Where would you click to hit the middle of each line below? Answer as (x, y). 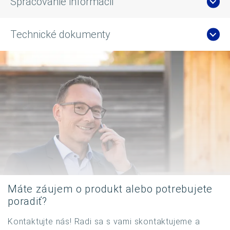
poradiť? (27, 202)
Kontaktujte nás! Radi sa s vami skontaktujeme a (104, 222)
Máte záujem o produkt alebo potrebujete (110, 189)
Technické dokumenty (60, 35)
